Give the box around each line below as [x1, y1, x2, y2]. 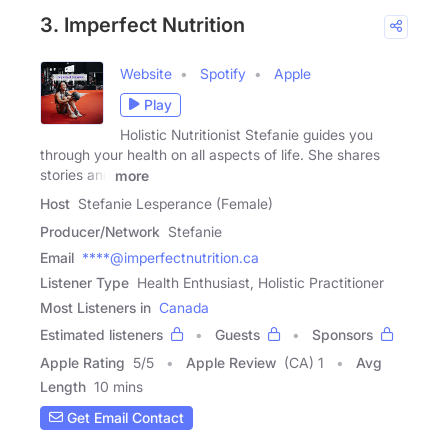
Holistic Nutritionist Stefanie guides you [120, 125, 373, 143]
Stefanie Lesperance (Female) [78, 194, 273, 212]
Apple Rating [40, 353, 125, 371]
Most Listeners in [40, 298, 151, 316]
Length [40, 377, 86, 395]
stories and [40, 165, 111, 183]
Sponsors [312, 325, 373, 343]
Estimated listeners [40, 325, 163, 343]
